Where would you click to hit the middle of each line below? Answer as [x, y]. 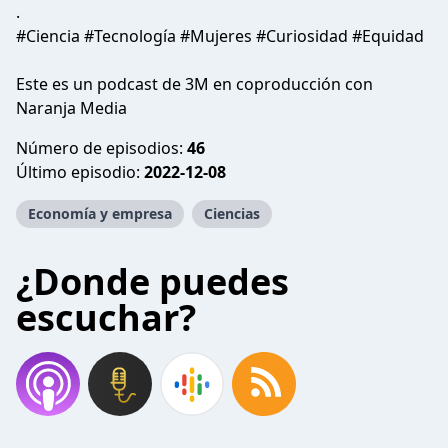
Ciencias [232, 213]
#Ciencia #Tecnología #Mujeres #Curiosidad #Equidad [220, 36]
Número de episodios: [101, 148]
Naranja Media [71, 108]
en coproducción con [291, 84]
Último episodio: [80, 172]
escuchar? [106, 317]
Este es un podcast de [100, 84]
